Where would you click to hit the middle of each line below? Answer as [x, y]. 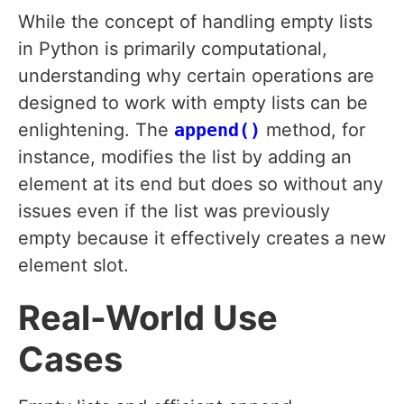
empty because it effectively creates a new [202, 239]
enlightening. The [96, 130]
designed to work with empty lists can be [193, 103]
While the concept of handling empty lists [195, 22]
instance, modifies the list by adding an [185, 157]
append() [217, 130]
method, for [313, 130]
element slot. [73, 266]
